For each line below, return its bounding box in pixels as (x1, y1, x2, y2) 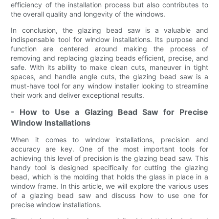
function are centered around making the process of (11, 44, 208, 53)
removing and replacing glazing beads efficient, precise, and (11, 53, 208, 62)
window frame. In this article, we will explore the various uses (11, 181, 208, 190)
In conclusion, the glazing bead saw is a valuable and (11, 25, 208, 34)
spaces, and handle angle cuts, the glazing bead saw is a (11, 72, 208, 81)
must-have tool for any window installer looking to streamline (11, 81, 208, 90)
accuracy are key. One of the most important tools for (11, 144, 208, 153)
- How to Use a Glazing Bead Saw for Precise (11, 107, 208, 117)
